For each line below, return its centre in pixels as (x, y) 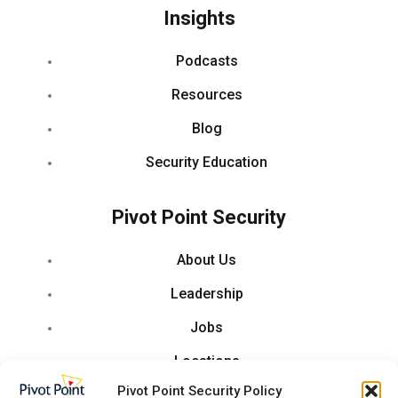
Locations (207, 361)
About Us (207, 259)
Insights (199, 18)
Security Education (207, 162)
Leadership (207, 293)
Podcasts (207, 60)
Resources (207, 94)
